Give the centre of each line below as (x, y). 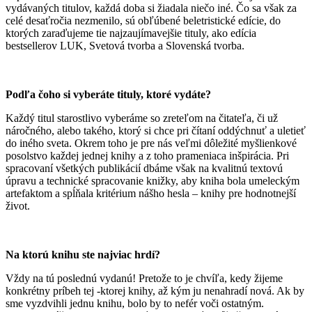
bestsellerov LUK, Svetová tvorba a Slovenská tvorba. (125, 45)
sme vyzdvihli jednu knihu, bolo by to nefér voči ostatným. (135, 303)
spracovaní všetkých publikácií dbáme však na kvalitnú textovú (144, 168)
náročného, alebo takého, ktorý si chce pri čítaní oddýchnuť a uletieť (156, 130)
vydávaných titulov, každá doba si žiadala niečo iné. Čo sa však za (151, 8)
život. (18, 205)
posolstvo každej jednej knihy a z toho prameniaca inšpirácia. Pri (147, 155)
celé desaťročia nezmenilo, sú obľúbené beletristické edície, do (143, 20)
